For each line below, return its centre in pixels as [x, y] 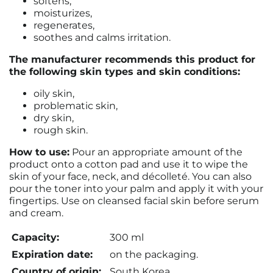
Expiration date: [52, 254]
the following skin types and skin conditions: [125, 72]
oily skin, [54, 94]
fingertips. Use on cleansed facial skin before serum [134, 201]
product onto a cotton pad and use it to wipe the [129, 164]
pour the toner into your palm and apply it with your [136, 189]
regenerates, [64, 25]
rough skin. [61, 130]
